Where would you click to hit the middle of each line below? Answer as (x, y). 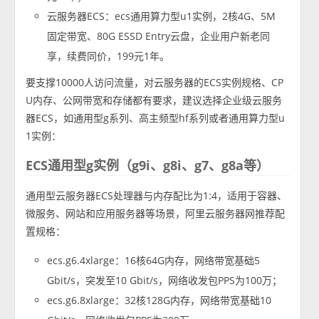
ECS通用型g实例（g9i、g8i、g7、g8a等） (148, 166)
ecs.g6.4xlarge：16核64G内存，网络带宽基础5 (154, 261)
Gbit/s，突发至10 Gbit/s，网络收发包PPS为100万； (165, 281)
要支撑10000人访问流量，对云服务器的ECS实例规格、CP (155, 83)
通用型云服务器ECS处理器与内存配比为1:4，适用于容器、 (157, 196)
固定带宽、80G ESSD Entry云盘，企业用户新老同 (159, 36)
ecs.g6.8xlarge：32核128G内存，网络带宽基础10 (159, 300)
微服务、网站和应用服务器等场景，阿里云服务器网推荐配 (156, 214)
